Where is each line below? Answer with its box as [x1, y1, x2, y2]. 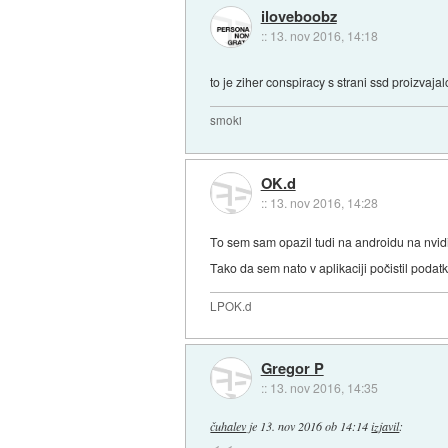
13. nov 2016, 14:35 [269, 379, 378, 397]
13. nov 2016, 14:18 [269, 27, 378, 45]
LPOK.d [210, 297, 253, 314]
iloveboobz [260, 5, 337, 28]
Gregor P [260, 357, 324, 380]
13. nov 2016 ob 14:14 [260, 417, 369, 434]
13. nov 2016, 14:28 [269, 193, 378, 211]
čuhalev [210, 417, 247, 434]
